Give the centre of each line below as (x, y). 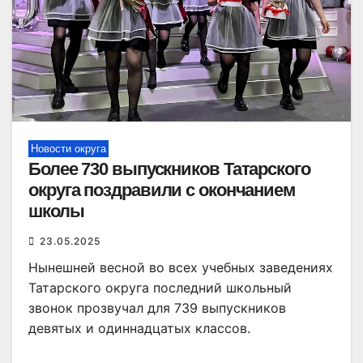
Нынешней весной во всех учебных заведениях (181, 268)
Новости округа (68, 149)
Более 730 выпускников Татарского (169, 169)
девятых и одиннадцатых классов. (139, 329)
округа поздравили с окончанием (162, 190)
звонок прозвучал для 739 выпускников (157, 308)
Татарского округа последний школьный (160, 288)
